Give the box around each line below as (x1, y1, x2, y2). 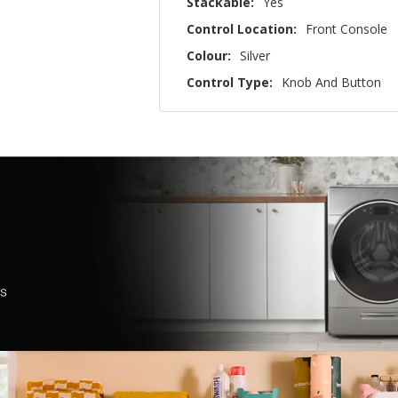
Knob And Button (282, 73, 382, 91)
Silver (240, 46, 271, 64)
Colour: (187, 46, 232, 64)
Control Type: (187, 73, 274, 91)
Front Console (306, 20, 388, 37)
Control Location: (187, 20, 298, 37)
